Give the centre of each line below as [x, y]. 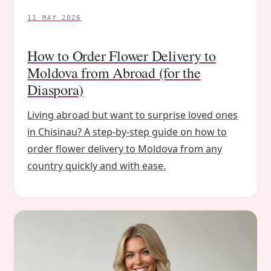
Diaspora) [56, 89]
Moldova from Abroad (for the [114, 72]
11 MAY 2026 [54, 18]
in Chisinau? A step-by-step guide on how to [127, 132]
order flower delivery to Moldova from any [125, 149]
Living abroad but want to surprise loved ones [133, 115]
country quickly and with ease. [97, 165]
